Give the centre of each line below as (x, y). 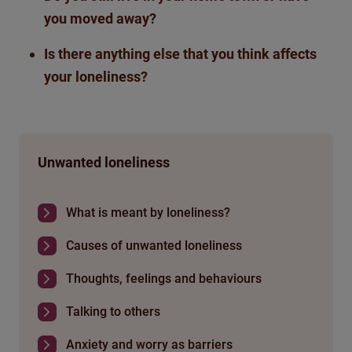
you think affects (264, 54)
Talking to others (113, 312)
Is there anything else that (128, 54)
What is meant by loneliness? (148, 213)
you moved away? (102, 19)
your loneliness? (96, 77)
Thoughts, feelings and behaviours (164, 279)
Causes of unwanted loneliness (154, 246)
